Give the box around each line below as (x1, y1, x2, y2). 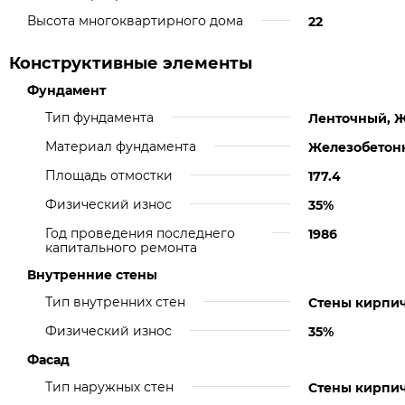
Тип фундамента (45, 109, 154, 126)
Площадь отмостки (45, 167, 173, 184)
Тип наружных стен (45, 379, 174, 395)
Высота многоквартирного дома (27, 13, 243, 29)
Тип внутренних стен (45, 294, 185, 310)
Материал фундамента (45, 138, 196, 155)
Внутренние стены (27, 267, 157, 283)
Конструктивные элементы (9, 53, 252, 73)
